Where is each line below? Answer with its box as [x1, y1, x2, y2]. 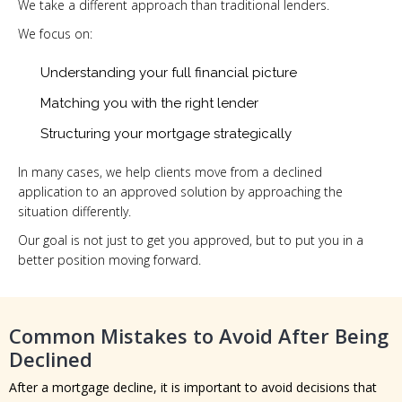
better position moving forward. [18, 251, 201, 269]
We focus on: [18, 25, 92, 43]
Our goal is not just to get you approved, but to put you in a [18, 232, 363, 249]
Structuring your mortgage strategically [40, 126, 292, 143]
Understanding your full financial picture [40, 65, 297, 82]
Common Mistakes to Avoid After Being [9, 322, 389, 350]
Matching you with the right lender [40, 95, 258, 112]
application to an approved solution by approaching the [18, 183, 343, 201]
